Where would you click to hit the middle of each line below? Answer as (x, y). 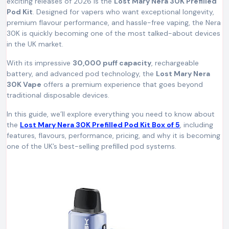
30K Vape (24, 84)
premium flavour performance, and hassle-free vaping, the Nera (114, 22)
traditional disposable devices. (58, 95)
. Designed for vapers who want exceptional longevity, (123, 12)
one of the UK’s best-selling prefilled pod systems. (91, 146)
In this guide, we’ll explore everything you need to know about (111, 114)
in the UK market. (35, 44)
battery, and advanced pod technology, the (81, 74)
